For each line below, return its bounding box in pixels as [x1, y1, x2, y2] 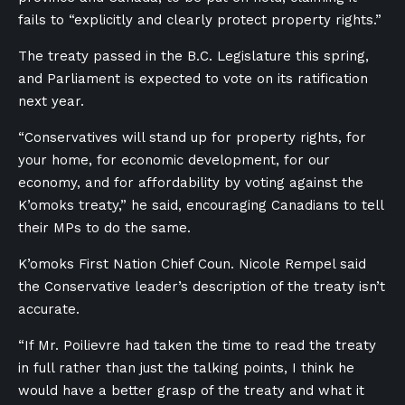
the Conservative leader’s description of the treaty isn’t [18, 278, 385, 295]
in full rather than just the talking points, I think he [18, 360, 354, 376]
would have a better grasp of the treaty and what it [18, 382, 364, 399]
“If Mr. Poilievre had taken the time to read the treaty [18, 337, 376, 353]
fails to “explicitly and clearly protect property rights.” [18, 12, 381, 28]
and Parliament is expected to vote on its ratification [18, 71, 368, 87]
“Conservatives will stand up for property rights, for [18, 129, 366, 146]
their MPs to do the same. [18, 220, 191, 236]
